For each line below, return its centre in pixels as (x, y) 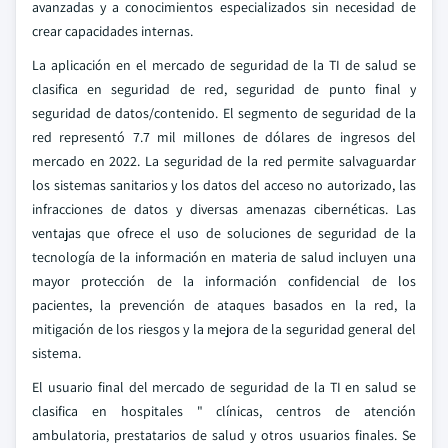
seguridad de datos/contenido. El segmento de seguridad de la (224, 113)
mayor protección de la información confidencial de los (224, 281)
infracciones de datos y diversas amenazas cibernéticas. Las (224, 209)
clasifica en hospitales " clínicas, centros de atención (224, 411)
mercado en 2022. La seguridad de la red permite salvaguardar (224, 161)
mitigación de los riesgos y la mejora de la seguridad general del (224, 329)
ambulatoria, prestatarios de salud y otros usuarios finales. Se (224, 435)
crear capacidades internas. (112, 31)
